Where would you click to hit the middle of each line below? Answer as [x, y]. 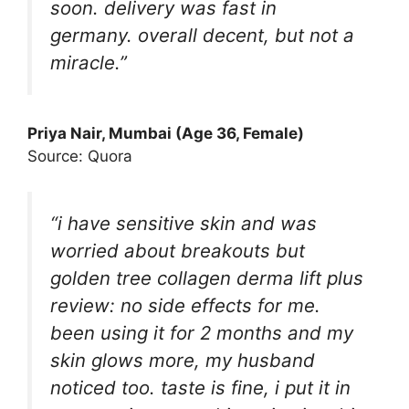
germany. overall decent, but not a [202, 35]
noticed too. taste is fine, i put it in [200, 387]
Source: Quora [80, 157]
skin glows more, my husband [183, 360]
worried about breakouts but [178, 250]
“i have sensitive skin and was [184, 223]
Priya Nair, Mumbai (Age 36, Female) [166, 134]
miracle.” [89, 62]
